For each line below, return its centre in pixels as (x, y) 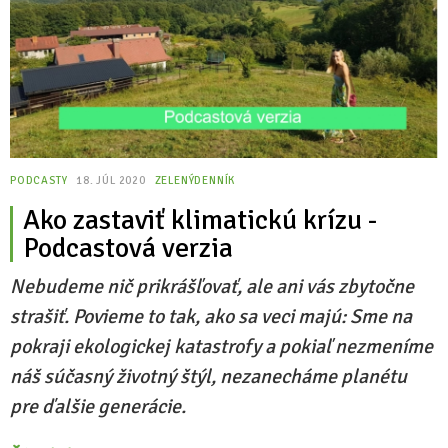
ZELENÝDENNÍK (195, 180)
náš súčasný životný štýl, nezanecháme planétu (208, 376)
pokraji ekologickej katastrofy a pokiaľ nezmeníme (221, 346)
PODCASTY (39, 180)
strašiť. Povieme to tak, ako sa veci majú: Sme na (211, 316)
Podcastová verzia (128, 248)
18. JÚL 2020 (112, 180)
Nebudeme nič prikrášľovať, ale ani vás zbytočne (212, 286)
